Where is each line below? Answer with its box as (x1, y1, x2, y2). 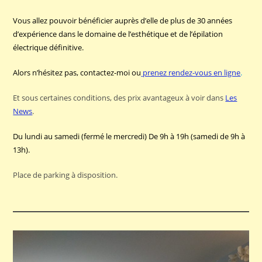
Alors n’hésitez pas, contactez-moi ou (13, 67, 142, 78)
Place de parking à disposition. (13, 170, 118, 180)
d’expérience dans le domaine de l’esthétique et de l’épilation (13, 29, 223, 39)
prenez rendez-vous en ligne (143, 67, 241, 78)
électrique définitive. (13, 42, 84, 53)
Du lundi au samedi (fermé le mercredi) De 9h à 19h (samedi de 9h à (13, 131, 246, 142)
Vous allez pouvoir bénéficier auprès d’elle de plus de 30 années (13, 15, 233, 26)
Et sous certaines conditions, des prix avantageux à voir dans (13, 92, 226, 103)
